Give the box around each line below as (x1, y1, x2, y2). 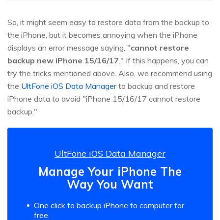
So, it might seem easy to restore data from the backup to (7, 17, 209, 27)
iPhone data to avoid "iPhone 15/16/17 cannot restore (7, 94, 200, 104)
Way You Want (67, 177, 153, 192)
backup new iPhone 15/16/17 (7, 55, 119, 66)
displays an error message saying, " (7, 43, 131, 53)
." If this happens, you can (119, 55, 209, 66)
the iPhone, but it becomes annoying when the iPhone (7, 30, 197, 40)
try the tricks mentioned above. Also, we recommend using (7, 68, 212, 79)
